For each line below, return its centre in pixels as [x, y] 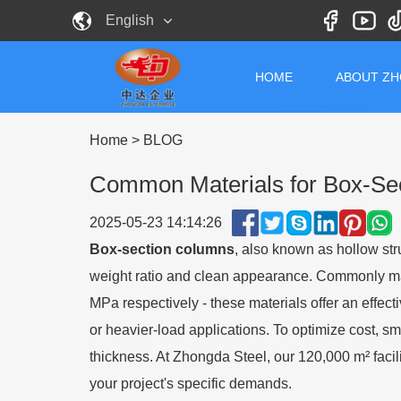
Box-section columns [162, 249]
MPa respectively [146, 303]
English [129, 20]
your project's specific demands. [191, 384]
